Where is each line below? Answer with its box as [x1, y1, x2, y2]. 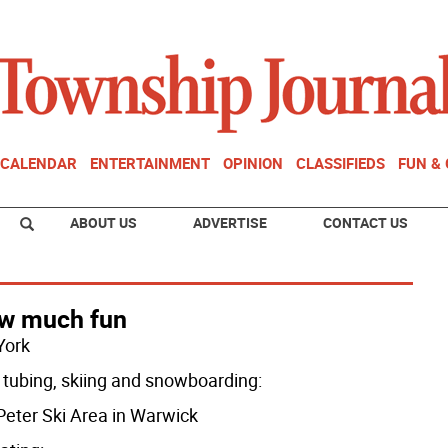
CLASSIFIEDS [296, 153, 385, 173]
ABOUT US [70, 213, 137, 232]
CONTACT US [323, 213, 408, 232]
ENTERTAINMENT [90, 153, 210, 173]
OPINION [223, 153, 283, 173]
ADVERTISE [193, 213, 267, 232]
